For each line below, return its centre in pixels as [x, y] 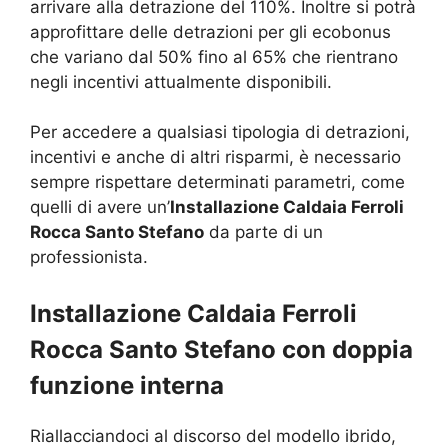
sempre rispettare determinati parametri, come [217, 182]
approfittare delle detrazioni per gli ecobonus [210, 31]
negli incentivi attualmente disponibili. [181, 81]
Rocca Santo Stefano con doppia [221, 349]
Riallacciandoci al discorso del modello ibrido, [213, 435]
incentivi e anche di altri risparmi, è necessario [215, 157]
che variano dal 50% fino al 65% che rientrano [214, 56]
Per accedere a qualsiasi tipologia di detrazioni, [220, 132]
